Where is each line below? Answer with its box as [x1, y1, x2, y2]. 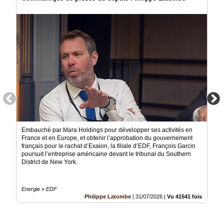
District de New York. [21, 158, 77, 166]
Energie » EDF [21, 186, 57, 192]
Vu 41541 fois [167, 193, 202, 200]
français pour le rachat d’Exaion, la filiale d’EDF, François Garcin [21, 142, 195, 150]
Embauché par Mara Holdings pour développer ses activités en [21, 126, 192, 134]
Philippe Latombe [84, 193, 131, 200]
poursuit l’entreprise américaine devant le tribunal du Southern [21, 150, 191, 158]
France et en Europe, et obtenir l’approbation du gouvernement [21, 134, 192, 142]
